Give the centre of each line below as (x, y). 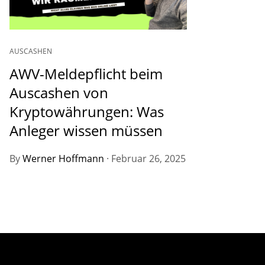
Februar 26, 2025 (149, 159)
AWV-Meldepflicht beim (86, 74)
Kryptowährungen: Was (87, 112)
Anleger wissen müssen (86, 131)
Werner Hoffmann (64, 159)
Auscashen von (59, 93)
